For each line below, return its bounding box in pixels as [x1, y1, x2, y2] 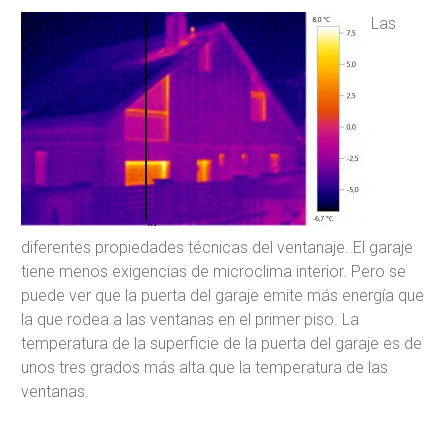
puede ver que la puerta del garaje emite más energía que [21, 285, 424, 305]
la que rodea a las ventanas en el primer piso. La [21, 309, 359, 329]
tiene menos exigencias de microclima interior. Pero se [21, 261, 406, 281]
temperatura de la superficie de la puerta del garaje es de [21, 333, 422, 353]
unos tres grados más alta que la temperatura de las [21, 357, 388, 377]
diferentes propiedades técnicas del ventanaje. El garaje [21, 237, 413, 257]
